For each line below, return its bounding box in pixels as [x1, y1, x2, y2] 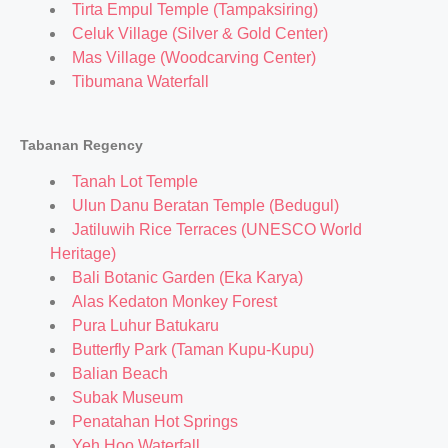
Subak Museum [72, 389, 183, 406]
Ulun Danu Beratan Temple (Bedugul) [72, 197, 339, 214]
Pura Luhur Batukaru [72, 317, 219, 334]
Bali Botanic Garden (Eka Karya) [72, 269, 303, 286]
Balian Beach [72, 365, 168, 382]
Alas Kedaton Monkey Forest [72, 293, 277, 310]
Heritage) [50, 245, 116, 262]
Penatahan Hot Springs [72, 413, 238, 430]
